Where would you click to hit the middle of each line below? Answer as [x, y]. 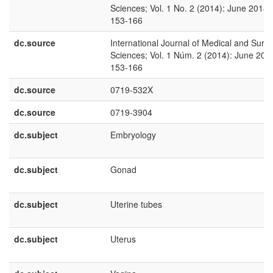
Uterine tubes [136, 204]
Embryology [133, 135]
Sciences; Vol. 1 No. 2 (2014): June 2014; [190, 8]
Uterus [123, 239]
